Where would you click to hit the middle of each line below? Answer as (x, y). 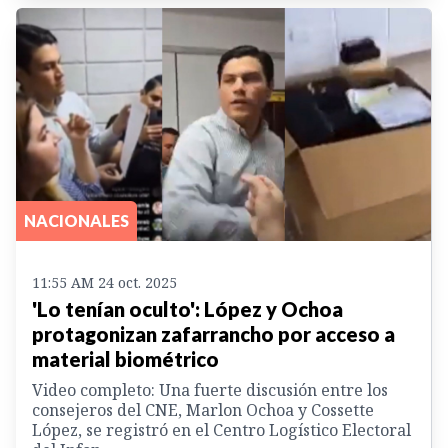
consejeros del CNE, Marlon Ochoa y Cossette (203, 410)
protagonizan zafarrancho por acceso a (213, 334)
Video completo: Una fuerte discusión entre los (210, 390)
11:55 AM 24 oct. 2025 (104, 283)
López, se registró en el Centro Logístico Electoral (221, 430)
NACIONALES (76, 221)
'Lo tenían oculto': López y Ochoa (187, 309)
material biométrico (125, 359)
